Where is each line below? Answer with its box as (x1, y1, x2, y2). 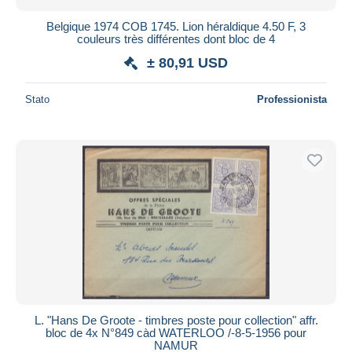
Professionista (257, 93, 327, 105)
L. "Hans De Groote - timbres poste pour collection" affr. (34, 313, 318, 327)
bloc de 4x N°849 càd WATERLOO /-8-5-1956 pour (46, 325, 306, 339)
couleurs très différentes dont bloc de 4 (77, 31, 275, 46)
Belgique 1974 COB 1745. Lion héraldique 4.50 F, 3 (46, 19, 306, 33)
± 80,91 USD (147, 54, 228, 71)
